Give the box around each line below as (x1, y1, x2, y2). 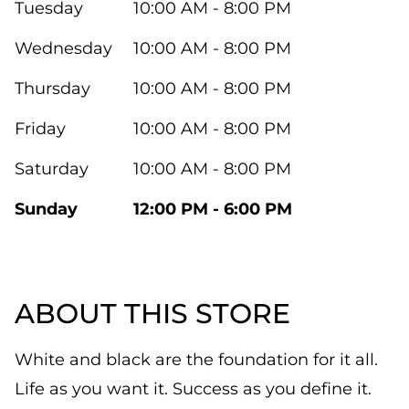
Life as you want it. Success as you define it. (15, 379, 372, 399)
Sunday (15, 199, 78, 219)
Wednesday (15, 38, 112, 58)
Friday (15, 119, 66, 139)
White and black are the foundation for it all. (15, 350, 378, 370)
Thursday (15, 79, 90, 99)
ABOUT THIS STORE (15, 297, 290, 330)
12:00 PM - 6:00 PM (133, 199, 292, 219)
